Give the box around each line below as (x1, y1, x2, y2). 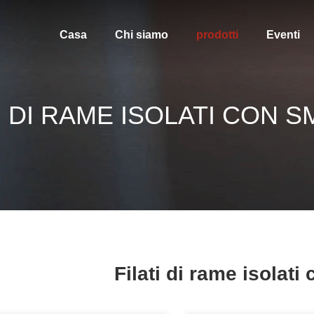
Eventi (266, 29, 300, 41)
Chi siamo (114, 29, 168, 41)
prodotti (196, 29, 238, 41)
